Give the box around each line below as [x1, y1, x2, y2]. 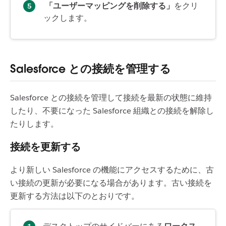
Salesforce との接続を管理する [10, 61, 171, 76]
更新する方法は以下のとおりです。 [10, 190, 141, 201]
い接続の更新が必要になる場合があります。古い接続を [10, 177, 212, 188]
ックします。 [43, 12, 92, 23]
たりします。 [10, 118, 59, 129]
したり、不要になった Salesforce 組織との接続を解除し [10, 105, 214, 116]
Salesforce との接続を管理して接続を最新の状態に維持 [10, 92, 212, 103]
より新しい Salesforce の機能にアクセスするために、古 [10, 164, 214, 175]
